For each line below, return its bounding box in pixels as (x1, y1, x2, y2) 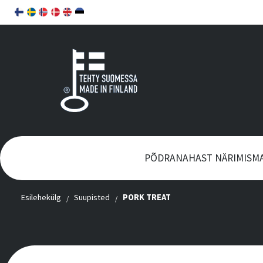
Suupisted (74, 192, 110, 203)
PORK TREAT (123, 192, 171, 203)
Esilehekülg (21, 192, 62, 203)
